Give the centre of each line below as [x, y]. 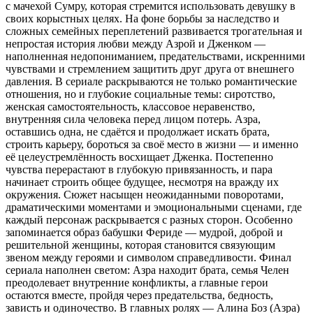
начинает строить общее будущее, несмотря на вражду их [142, 182]
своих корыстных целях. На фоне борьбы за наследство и [143, 19]
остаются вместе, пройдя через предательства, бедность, [139, 296]
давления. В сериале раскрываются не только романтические [151, 82]
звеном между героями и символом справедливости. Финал [148, 258]
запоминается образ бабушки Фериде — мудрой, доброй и [144, 233]
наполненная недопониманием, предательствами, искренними [155, 57]
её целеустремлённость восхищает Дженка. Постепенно [139, 157]
